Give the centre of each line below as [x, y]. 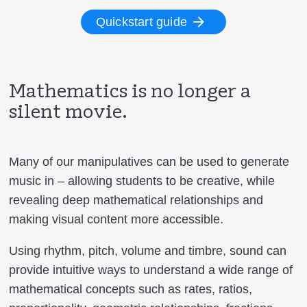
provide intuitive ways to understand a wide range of [151, 270]
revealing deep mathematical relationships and [136, 200]
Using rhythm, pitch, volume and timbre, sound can [148, 251]
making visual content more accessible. [116, 219]
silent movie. [68, 113]
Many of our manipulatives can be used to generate [149, 162]
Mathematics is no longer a [130, 93]
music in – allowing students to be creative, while [142, 181]
